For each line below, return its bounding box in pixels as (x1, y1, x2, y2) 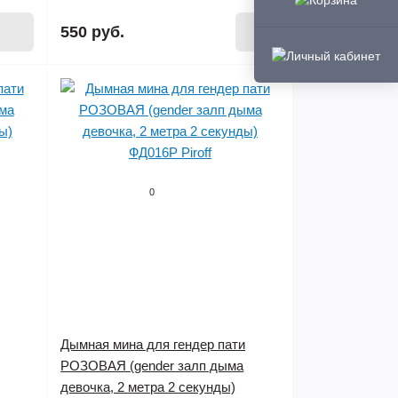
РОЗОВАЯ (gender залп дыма (60, 358, 244, 373)
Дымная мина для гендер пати (60, 337, 246, 352)
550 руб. (60, 23, 125, 41)
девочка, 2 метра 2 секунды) (60, 379, 236, 394)
